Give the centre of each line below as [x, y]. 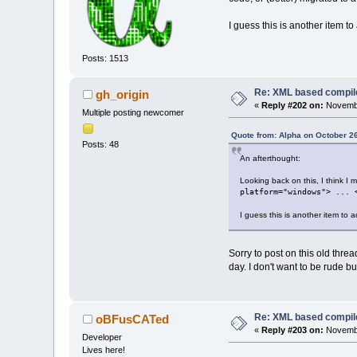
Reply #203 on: [293, 330]
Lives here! [104, 349]
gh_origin [122, 94]
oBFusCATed [132, 319]
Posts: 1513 [106, 59]
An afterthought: [270, 158]
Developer [102, 337]
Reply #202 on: [293, 105]
